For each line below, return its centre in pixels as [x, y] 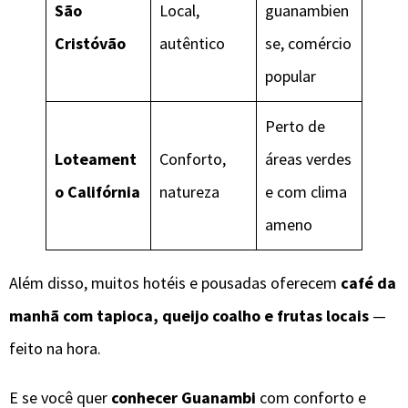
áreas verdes [308, 158]
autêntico [192, 43]
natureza [189, 191]
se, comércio [308, 43]
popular [291, 76]
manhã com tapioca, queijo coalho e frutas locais [189, 315]
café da [368, 282]
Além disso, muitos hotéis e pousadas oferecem [175, 282]
